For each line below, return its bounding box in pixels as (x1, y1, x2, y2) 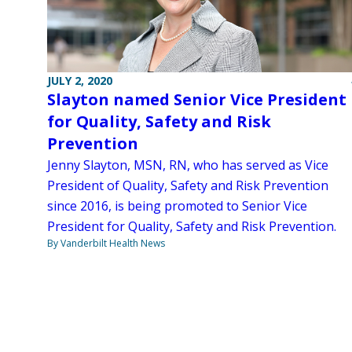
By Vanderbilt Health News (47, 236, 165, 251)
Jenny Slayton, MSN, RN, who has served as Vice (47, 156, 328, 174)
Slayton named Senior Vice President (47, 89, 346, 111)
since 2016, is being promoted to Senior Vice (47, 197, 307, 215)
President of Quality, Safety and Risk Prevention (47, 177, 328, 195)
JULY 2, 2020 (47, 73, 112, 89)
